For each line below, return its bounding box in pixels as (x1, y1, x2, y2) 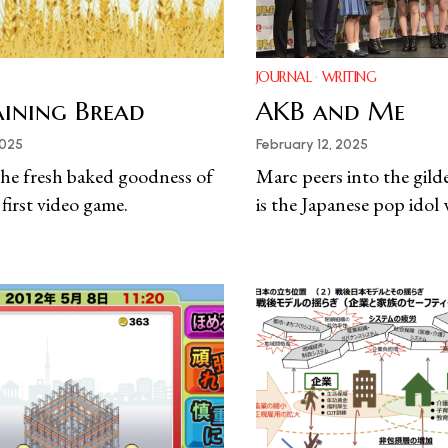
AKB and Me (255, 95, 405, 128)
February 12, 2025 (255, 136, 368, 154)
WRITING (321, 68, 377, 87)
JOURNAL (255, 68, 312, 87)
